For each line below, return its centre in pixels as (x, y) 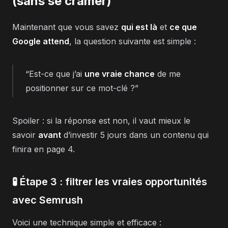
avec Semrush (48, 200)
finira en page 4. (44, 149)
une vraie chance (120, 74)
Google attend (41, 41)
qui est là (139, 27)
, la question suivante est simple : (133, 41)
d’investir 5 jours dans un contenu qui (135, 135)
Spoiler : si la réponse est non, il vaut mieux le (101, 120)
